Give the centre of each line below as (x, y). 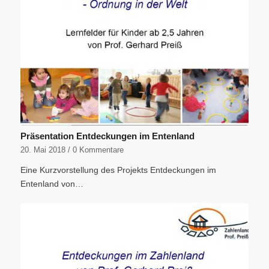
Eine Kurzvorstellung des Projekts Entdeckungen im (118, 170)
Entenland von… (52, 183)
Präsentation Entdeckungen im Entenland (107, 136)
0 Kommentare (98, 150)
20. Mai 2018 (43, 150)
